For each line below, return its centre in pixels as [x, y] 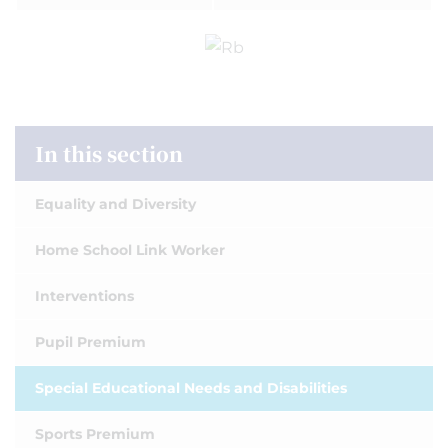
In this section [109, 153]
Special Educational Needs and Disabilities [191, 387]
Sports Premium [95, 433]
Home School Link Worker [130, 249]
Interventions [84, 295]
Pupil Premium [90, 341]
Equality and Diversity [115, 203]
